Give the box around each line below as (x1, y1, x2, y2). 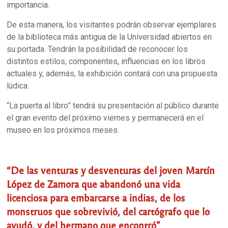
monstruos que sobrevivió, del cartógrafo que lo (7, 205, 210, 217)
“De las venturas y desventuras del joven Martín (7, 163, 215, 176)
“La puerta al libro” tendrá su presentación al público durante (7, 100, 219, 110)
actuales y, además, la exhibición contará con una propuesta (7, 68, 218, 78)
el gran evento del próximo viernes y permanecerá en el (7, 112, 204, 123)
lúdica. (7, 80, 34, 91)
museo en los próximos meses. (7, 125, 120, 135)
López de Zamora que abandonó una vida (7, 177, 181, 190)
